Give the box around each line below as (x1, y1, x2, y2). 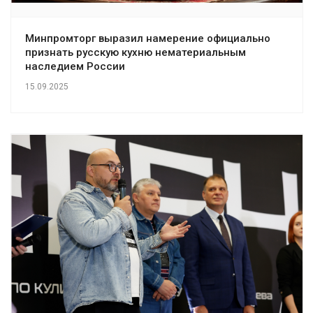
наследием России (25, 59, 125, 73)
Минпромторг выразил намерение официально (25, 31, 270, 45)
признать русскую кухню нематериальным (25, 45, 246, 59)
